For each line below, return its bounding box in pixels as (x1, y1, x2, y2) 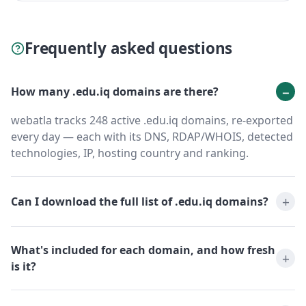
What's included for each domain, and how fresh (11, 242, 275, 258)
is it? (11, 259, 36, 275)
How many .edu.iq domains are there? (11, 84, 219, 100)
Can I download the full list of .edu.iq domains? (11, 194, 268, 210)
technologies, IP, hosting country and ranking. (11, 145, 249, 161)
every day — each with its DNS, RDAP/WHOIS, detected (11, 129, 293, 145)
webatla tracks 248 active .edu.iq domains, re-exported (11, 113, 293, 128)
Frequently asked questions (25, 38, 233, 59)
